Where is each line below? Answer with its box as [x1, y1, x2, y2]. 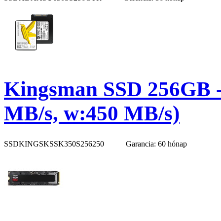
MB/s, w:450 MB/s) [4, 101, 180, 125]
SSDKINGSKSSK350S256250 [4, 140, 106, 148]
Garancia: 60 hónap [126, 140, 187, 148]
